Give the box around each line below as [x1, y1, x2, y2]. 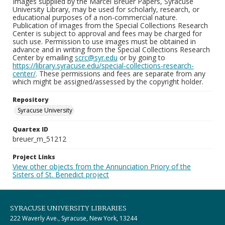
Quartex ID [13, 125, 48, 134]
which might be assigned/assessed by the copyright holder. [13, 77, 203, 86]
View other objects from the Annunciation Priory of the [13, 162, 191, 171]
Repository [13, 95, 48, 104]
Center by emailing [13, 53, 75, 62]
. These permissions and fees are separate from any [36, 69, 205, 78]
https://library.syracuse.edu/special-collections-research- [13, 61, 194, 70]
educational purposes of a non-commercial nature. [13, 13, 177, 22]
